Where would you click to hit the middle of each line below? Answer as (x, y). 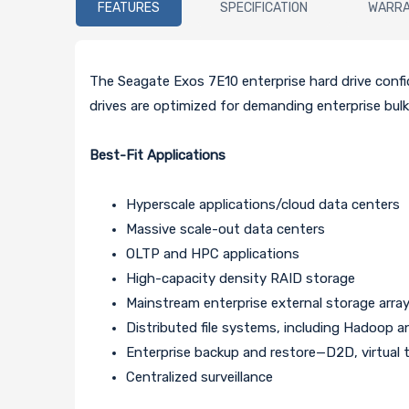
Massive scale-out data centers (226, 229)
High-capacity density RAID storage (241, 278)
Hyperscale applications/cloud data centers (263, 204)
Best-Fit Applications (158, 155)
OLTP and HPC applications (213, 253)
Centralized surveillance (200, 377)
